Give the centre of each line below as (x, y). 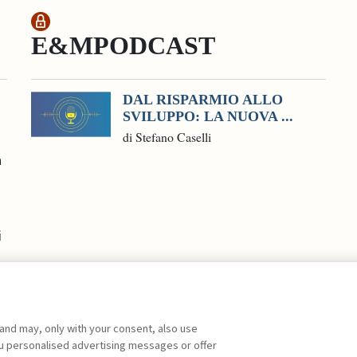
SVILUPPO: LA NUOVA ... (208, 116)
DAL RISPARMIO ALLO (203, 99)
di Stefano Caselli (167, 136)
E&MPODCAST (123, 45)
